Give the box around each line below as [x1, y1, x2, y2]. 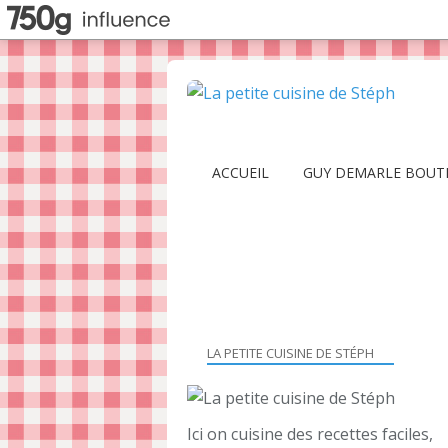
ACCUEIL [212, 163, 269, 182]
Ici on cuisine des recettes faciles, [187, 423, 433, 445]
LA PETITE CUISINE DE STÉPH [207, 344, 374, 362]
